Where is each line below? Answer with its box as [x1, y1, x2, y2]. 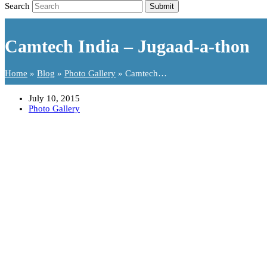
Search [5, 1, 30, 11]
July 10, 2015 [29, 94, 80, 104]
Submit [150, 2, 174, 11]
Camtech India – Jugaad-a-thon [5, 36, 250, 57]
